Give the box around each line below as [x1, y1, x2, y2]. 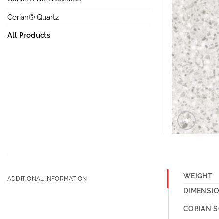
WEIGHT [183, 172, 213, 180]
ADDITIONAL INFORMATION [7, 175, 87, 183]
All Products [7, 30, 50, 40]
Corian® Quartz [7, 12, 59, 22]
